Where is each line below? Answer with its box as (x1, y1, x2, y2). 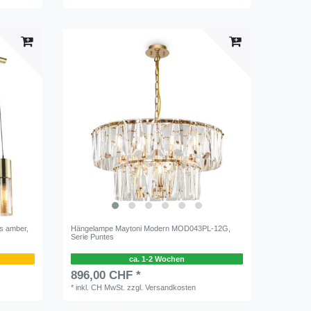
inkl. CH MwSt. (76, 283, 126, 292)
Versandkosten (145, 283, 196, 292)
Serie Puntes (71, 232, 115, 241)
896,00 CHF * (71, 268, 142, 282)
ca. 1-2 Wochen (128, 254, 185, 263)
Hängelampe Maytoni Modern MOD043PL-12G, (71, 224, 231, 233)
